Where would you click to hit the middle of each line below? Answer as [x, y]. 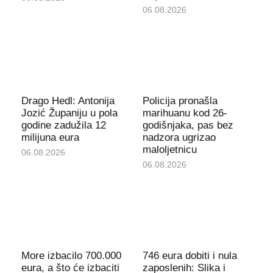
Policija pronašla [180, 101]
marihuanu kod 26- [185, 113]
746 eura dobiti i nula [190, 255]
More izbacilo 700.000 [71, 255]
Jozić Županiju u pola [69, 113]
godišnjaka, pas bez [188, 125]
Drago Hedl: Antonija [68, 101]
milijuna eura [50, 137]
